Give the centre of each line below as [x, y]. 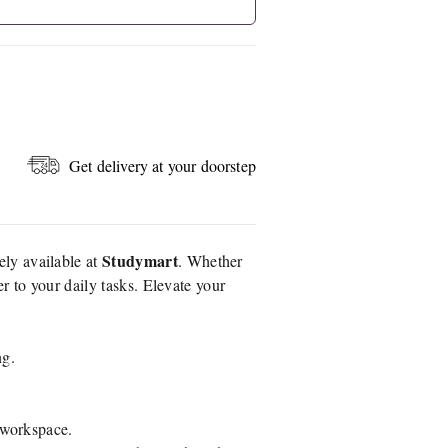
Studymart [140, 260]
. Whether [210, 260]
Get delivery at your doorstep [162, 165]
